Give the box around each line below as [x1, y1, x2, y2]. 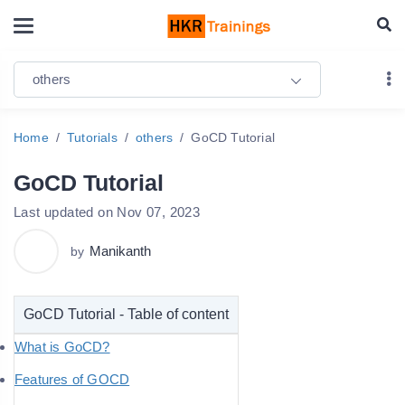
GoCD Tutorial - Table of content [24, 306, 229, 323]
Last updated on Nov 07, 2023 [14, 204, 201, 221]
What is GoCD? [14, 339, 110, 355]
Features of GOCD [14, 372, 130, 388]
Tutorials [67, 130, 118, 146]
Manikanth [89, 243, 151, 259]
